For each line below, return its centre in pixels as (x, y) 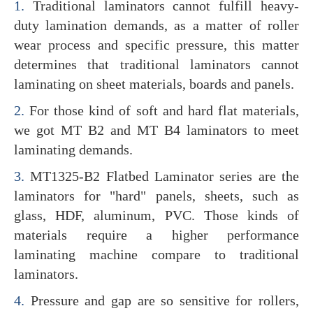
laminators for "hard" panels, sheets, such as (156, 195)
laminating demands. (73, 149)
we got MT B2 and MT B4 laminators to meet (156, 130)
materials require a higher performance (156, 234)
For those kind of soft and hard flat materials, (162, 110)
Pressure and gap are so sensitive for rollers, (162, 300)
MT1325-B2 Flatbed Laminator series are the (162, 176)
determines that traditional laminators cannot (156, 64)
